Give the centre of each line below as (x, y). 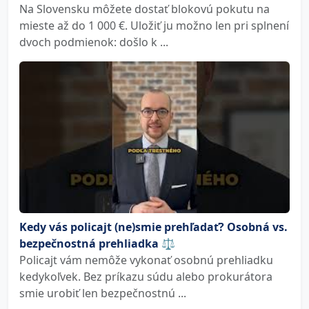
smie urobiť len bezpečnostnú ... (103, 293)
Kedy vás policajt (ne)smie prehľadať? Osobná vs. (153, 227)
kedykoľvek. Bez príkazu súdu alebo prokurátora (146, 277)
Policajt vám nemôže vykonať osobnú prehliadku (146, 260)
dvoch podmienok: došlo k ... (94, 42)
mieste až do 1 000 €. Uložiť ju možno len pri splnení (154, 25)
